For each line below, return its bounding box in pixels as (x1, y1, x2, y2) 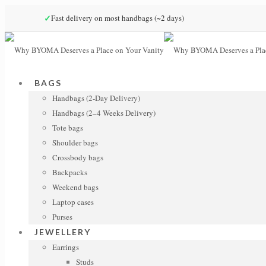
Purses (52, 211, 72, 222)
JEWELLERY (34, 227, 91, 237)
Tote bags (52, 122, 83, 133)
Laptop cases (52, 197, 94, 207)
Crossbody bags (52, 152, 103, 163)
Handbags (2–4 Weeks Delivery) (52, 107, 156, 118)
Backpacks (52, 167, 87, 178)
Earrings (52, 242, 79, 252)
